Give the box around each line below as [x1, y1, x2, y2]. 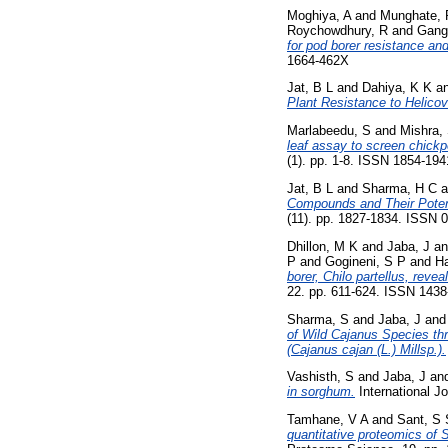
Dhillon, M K [287, 238, 358, 254]
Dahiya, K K [362, 80, 432, 96]
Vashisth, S [287, 369, 354, 385]
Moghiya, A [287, 7, 351, 23]
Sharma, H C [362, 180, 437, 196]
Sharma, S [287, 311, 349, 327]
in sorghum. [287, 384, 355, 400]
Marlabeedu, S [287, 123, 371, 139]
